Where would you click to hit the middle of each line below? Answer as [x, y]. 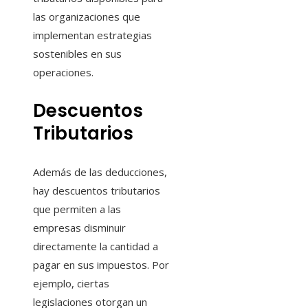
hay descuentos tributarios [97, 191]
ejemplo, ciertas [71, 284]
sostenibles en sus [77, 54]
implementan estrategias [92, 35]
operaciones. [63, 73]
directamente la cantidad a [96, 246]
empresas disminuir [79, 228]
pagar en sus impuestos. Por [101, 265]
